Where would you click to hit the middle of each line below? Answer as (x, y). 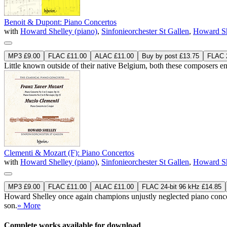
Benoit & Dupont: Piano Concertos (60, 22)
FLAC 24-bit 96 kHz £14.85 (182, 186)
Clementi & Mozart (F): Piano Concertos (69, 153)
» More (29, 205)
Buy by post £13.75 (171, 56)
